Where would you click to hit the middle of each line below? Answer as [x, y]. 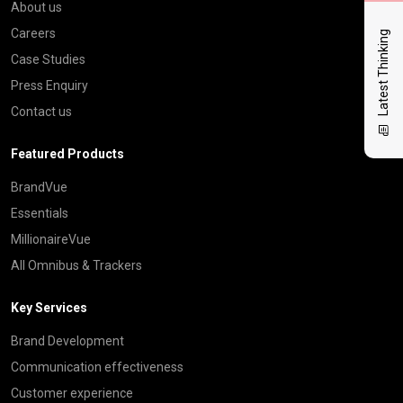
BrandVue [39, 187]
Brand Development [67, 340]
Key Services [49, 307]
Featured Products [67, 153]
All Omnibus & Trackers [76, 265]
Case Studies [48, 59]
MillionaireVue [51, 239]
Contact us [41, 111]
